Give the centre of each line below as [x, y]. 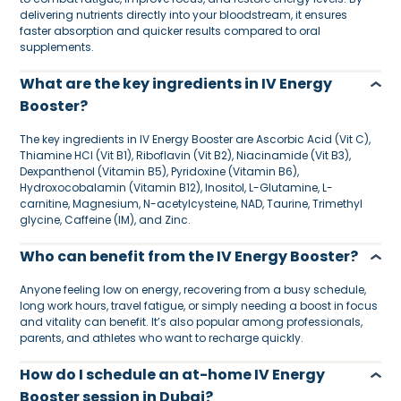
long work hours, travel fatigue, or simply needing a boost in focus [199, 305]
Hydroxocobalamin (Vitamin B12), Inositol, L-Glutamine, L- [177, 187]
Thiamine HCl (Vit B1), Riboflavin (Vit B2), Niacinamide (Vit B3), [186, 155]
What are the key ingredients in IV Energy [176, 83]
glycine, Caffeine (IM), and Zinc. [106, 219]
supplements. [57, 47]
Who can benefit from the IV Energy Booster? [189, 256]
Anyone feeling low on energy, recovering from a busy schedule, [193, 289]
